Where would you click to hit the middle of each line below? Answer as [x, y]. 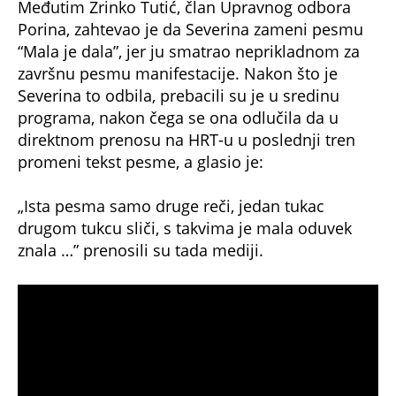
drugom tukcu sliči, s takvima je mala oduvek [185, 228]
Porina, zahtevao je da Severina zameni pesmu [190, 30]
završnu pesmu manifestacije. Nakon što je [178, 74]
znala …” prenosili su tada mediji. [141, 251]
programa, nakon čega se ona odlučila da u [178, 118]
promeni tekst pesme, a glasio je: [141, 162]
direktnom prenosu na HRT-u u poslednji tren [187, 140]
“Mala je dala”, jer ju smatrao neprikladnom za [189, 52]
